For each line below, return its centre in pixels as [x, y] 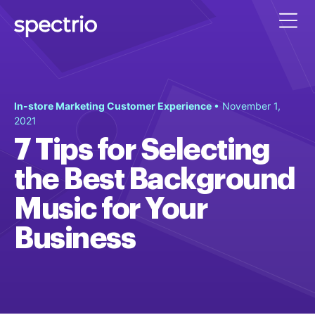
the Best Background [155, 179]
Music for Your [111, 209]
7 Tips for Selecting [142, 150]
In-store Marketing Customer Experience [114, 106]
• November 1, [247, 106]
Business [75, 238]
